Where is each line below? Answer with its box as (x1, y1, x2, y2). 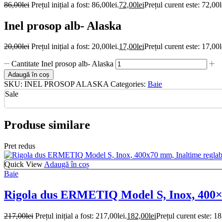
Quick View (4, 160, 43, 169)
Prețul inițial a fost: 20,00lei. (31, 42, 119, 51)
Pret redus (4, 142, 35, 151)
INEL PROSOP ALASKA (24, 80, 111, 89)
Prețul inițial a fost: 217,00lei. (35, 212, 127, 221)
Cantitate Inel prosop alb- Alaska (11, 59, 114, 68)
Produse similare (4, 118, 90, 132)
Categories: (111, 80, 146, 89)
